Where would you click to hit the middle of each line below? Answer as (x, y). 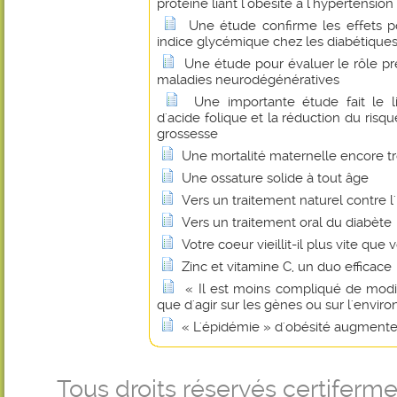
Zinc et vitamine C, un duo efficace (287, 267)
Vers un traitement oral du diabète (287, 222)
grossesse (187, 134)
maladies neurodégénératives (248, 80)
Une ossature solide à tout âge (275, 178)
